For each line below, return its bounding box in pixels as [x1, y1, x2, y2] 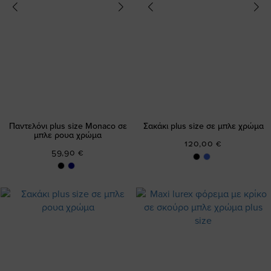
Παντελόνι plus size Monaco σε [8, 121, 127, 131]
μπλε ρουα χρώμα [34, 130, 102, 140]
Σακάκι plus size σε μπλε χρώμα [143, 121, 264, 131]
